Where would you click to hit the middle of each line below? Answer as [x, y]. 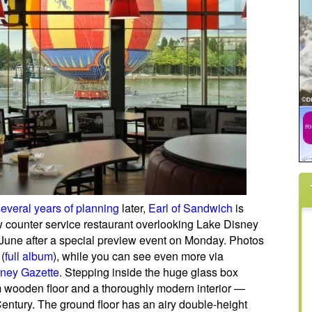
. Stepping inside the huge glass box [149, 272]
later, [134, 208]
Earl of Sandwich [190, 208]
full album [29, 256]
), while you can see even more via [138, 256]
